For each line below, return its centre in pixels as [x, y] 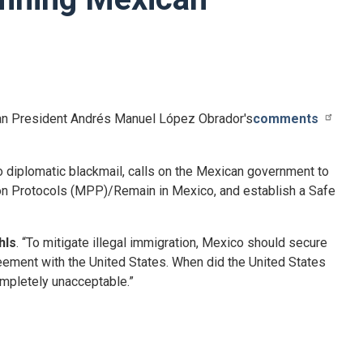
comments [286, 119]
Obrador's [226, 119]
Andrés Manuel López [133, 119]
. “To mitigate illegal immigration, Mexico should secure [172, 242]
